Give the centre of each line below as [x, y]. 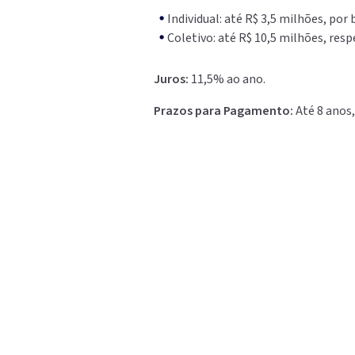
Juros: [173, 80]
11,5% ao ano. [229, 80]
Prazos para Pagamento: [225, 111]
